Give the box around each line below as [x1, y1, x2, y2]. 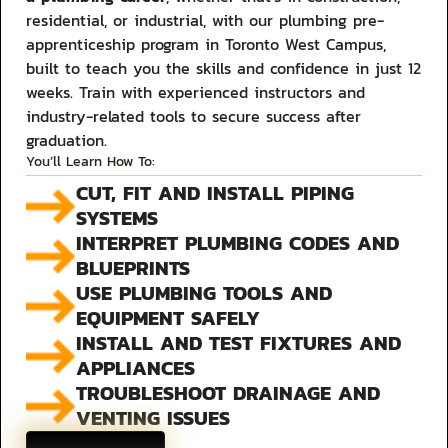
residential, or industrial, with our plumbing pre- [26, 9, 384, 33]
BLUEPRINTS [76, 253, 190, 284]
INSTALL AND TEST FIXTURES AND [76, 328, 401, 359]
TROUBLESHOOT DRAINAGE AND [76, 378, 380, 409]
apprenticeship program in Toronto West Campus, [26, 33, 386, 57]
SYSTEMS [76, 203, 158, 234]
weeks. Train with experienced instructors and [26, 81, 365, 105]
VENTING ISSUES [76, 403, 230, 434]
